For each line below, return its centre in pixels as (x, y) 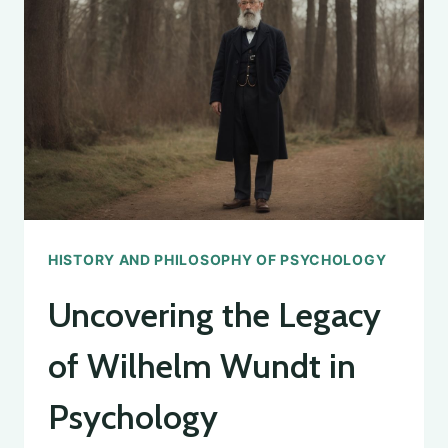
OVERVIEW (199, 95)
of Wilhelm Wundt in (202, 365)
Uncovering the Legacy (214, 314)
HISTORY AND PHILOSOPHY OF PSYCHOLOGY (217, 259)
